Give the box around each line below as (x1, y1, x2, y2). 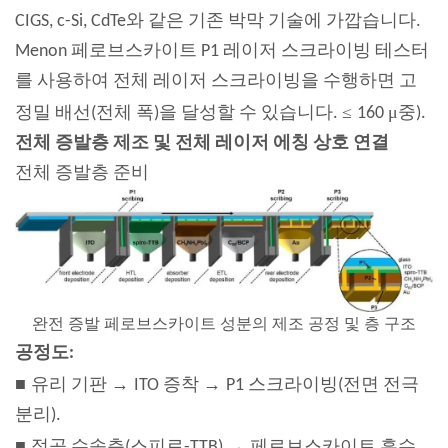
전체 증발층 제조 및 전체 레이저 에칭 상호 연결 (15, 133, 389, 153)
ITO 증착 (134, 375, 203, 395)
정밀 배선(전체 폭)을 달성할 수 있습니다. (15, 103, 342, 123)
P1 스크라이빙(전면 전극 (226, 375, 419, 395)
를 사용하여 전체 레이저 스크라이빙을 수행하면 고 (15, 71, 417, 91)
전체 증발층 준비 (15, 163, 149, 183)
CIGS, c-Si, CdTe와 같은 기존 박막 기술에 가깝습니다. (15, 11, 421, 31)
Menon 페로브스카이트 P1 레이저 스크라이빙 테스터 (15, 41, 429, 61)
